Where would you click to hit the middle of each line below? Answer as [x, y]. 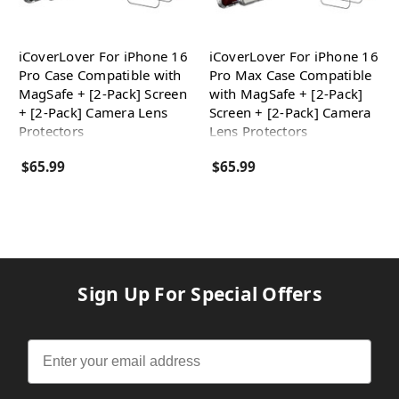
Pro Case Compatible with [100, 75]
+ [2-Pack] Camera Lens [93, 112]
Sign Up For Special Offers [199, 293]
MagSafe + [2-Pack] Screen [102, 94]
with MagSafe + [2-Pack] [286, 94]
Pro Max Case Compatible [290, 75]
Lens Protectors [258, 131]
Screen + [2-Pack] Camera [290, 112]
